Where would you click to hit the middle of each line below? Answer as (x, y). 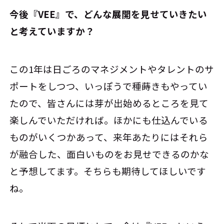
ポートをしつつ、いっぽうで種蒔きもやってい (109, 86)
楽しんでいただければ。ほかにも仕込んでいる (109, 120)
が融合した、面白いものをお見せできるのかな (109, 154)
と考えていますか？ (52, 31)
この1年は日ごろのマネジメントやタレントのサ (112, 69)
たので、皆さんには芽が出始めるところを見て (109, 103)
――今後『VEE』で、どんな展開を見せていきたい (108, 14)
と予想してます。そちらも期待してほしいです (108, 171)
